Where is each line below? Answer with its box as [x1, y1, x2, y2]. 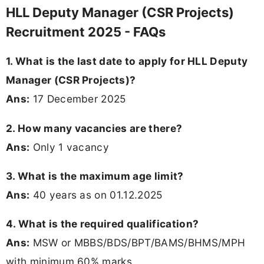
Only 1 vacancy [29, 140, 110, 153]
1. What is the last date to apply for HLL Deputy [6, 55, 248, 68]
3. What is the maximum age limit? [6, 169, 184, 182]
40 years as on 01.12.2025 [29, 188, 163, 201]
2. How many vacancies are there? [6, 121, 183, 134]
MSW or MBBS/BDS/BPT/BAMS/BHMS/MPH [29, 236, 246, 249]
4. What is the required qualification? [6, 217, 199, 230]
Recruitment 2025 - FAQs [6, 24, 166, 40]
